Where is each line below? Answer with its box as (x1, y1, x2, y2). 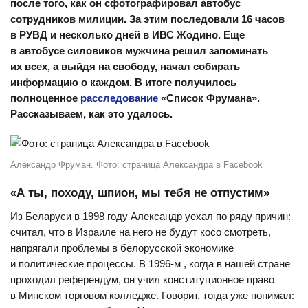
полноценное (10, 92, 78, 104)
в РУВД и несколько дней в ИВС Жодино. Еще (10, 29, 245, 41)
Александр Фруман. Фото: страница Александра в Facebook (10, 159, 263, 170)
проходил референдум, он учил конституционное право (10, 274, 274, 285)
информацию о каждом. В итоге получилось (10, 76, 236, 88)
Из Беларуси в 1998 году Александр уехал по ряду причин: (10, 210, 291, 222)
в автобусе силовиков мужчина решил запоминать (10, 45, 268, 56)
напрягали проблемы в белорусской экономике (10, 242, 234, 254)
